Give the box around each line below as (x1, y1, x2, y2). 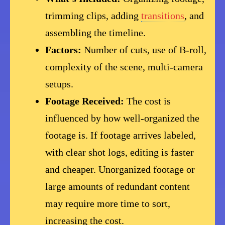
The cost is (124, 95, 171, 107)
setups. (45, 78, 74, 90)
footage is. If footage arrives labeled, (45, 130, 196, 141)
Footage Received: (45, 95, 125, 107)
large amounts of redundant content (45, 181, 190, 192)
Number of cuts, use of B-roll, (81, 44, 207, 56)
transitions (141, 10, 185, 22)
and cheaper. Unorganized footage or (45, 164, 195, 175)
